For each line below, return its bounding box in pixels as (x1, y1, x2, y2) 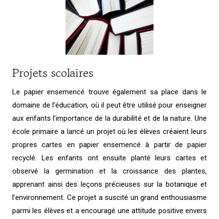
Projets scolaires (12, 64, 93, 81)
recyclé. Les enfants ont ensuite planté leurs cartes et (12, 153, 207, 162)
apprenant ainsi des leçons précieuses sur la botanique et (12, 179, 207, 189)
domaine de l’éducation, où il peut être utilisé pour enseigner (12, 100, 207, 109)
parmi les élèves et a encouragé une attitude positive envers (12, 206, 207, 215)
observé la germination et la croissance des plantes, (12, 166, 207, 175)
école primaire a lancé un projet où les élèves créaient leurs (12, 127, 207, 136)
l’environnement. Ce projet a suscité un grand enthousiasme (12, 193, 207, 202)
